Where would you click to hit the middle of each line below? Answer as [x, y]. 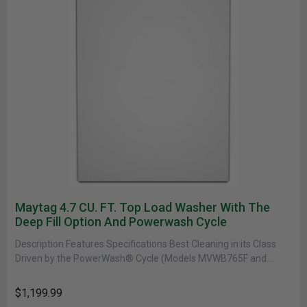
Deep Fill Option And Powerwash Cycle [121, 222]
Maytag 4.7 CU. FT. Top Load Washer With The [143, 207]
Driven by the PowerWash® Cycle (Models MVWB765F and [141, 258]
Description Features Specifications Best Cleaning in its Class [146, 244]
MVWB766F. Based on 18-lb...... [80, 273]
